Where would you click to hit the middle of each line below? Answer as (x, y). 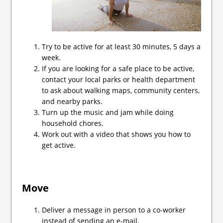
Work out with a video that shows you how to (116, 134)
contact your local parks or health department (118, 80)
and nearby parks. (72, 102)
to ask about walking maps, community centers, (121, 91)
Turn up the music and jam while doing (108, 112)
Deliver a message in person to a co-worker (114, 210)
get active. (59, 145)
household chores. (73, 123)
